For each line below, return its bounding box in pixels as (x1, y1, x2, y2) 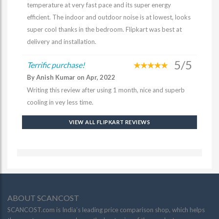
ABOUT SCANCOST (7, 193, 79, 202)
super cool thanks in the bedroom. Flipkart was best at (27, 25, 182, 33)
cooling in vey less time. (27, 98, 93, 106)
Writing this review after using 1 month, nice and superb (27, 86, 185, 94)
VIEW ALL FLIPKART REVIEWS (68, 119, 150, 125)
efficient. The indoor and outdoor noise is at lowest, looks (27, 13, 191, 21)
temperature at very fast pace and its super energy (27, 1, 171, 9)
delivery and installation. (27, 38, 96, 45)
